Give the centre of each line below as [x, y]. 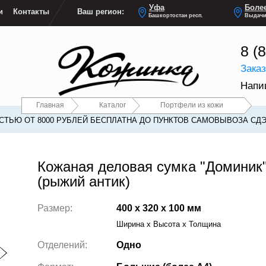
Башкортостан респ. [176, 15]
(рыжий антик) [83, 181]
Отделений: [62, 245]
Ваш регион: [101, 12]
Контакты [31, 12]
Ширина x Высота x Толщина [168, 224]
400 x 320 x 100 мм [159, 208]
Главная [50, 104]
